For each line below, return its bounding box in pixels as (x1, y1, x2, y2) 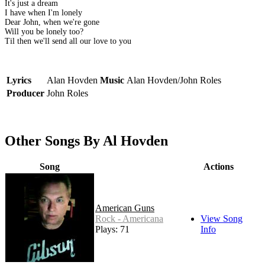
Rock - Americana (95, 214, 163, 224)
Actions (203, 161, 234, 172)
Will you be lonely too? (5, 27, 83, 37)
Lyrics (7, 75, 31, 86)
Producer (7, 88, 44, 99)
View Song (201, 214, 243, 224)
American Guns (95, 203, 154, 214)
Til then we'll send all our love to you (5, 37, 131, 46)
